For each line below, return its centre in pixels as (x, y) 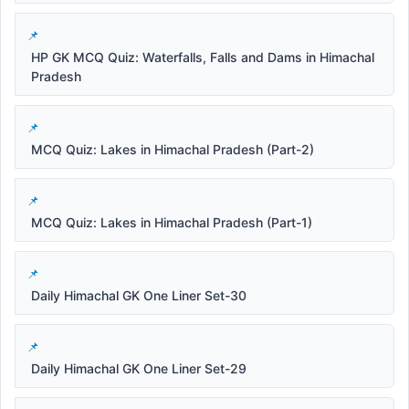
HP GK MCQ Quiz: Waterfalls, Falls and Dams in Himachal (203, 57)
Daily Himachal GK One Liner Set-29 (139, 368)
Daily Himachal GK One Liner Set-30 (139, 295)
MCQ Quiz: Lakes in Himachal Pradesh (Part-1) (172, 222)
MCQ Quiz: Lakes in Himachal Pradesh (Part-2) (173, 149)
